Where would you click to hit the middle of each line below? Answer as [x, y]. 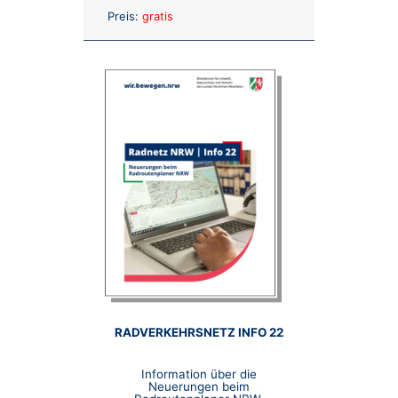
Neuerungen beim [199, 386]
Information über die [199, 374]
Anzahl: [219, 13]
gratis [157, 16]
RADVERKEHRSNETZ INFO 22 [199, 333]
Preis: [123, 16]
